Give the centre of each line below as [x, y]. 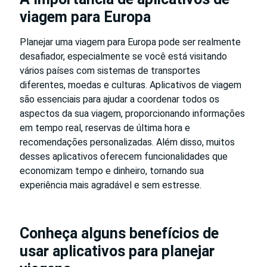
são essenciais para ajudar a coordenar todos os [119, 99]
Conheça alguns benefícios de [119, 233]
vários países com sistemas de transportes [110, 70]
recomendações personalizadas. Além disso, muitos [127, 142]
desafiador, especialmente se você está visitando [123, 56]
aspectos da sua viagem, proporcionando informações [132, 113]
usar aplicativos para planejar [117, 251]
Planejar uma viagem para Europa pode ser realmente [130, 42]
